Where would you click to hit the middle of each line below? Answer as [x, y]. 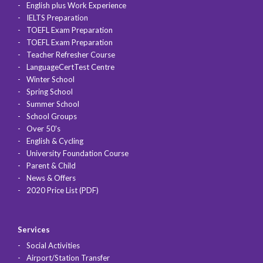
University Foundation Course [77, 153]
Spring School [50, 91]
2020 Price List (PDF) [63, 190]
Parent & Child [51, 165]
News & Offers [51, 178]
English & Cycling [55, 141]
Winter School [50, 79]
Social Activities [53, 245]
